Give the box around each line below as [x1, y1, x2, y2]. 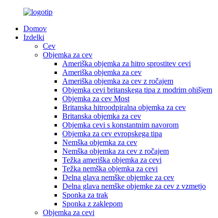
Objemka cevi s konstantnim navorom [62, 121, 179, 129]
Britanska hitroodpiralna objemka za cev [62, 103, 186, 111]
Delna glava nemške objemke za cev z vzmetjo [62, 182, 206, 190]
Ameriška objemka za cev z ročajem [62, 77, 173, 85]
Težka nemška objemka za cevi [62, 164, 158, 173]
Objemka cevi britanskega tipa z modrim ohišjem [62, 86, 212, 94]
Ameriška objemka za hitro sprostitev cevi [62, 59, 191, 68]
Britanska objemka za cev [62, 112, 141, 120]
